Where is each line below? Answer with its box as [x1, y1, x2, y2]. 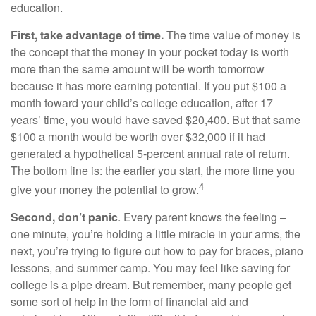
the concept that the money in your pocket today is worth [11, 43, 289, 60]
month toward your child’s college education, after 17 [11, 94, 273, 111]
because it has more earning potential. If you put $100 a [11, 77, 286, 94]
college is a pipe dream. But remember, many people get [11, 276, 291, 293]
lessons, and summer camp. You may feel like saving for [11, 259, 290, 276]
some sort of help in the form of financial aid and [11, 293, 248, 310]
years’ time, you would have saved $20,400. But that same [11, 111, 300, 128]
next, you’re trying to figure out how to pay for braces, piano [11, 242, 303, 259]
